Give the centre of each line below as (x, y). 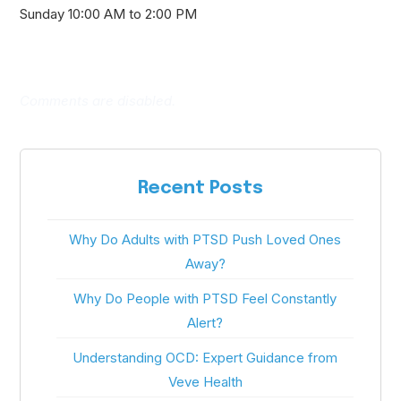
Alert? (205, 322)
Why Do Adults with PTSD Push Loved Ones (205, 239)
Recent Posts (200, 188)
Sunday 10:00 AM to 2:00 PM (109, 13)
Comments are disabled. (98, 100)
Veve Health (205, 381)
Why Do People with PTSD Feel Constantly (205, 298)
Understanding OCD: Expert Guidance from (205, 357)
